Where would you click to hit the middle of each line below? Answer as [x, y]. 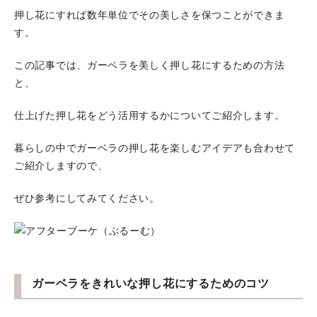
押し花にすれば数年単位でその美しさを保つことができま [150, 15]
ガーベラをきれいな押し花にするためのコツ [151, 283]
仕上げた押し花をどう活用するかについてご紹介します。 [150, 116]
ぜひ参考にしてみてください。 [87, 198]
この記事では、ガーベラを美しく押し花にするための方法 [150, 65]
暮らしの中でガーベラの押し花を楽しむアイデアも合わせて [155, 148]
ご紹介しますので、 [61, 166]
